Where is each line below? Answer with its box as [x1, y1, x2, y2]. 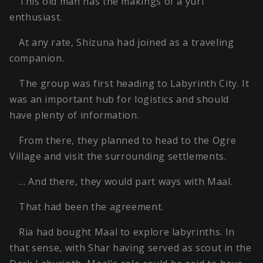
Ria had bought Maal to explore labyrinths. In [19, 225, 235, 239]
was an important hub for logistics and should [9, 93, 229, 106]
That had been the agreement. [19, 200, 164, 214]
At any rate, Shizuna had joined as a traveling [19, 36, 234, 49]
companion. [9, 52, 65, 65]
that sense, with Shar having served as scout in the [9, 241, 252, 255]
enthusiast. [9, 11, 63, 24]
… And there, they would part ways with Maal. [19, 175, 233, 188]
